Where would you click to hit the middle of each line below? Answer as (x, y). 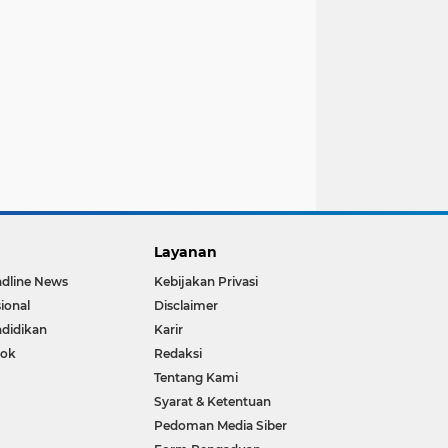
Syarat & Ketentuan (213, 402)
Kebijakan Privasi (206, 282)
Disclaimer (186, 306)
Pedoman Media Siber (221, 426)
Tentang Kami (196, 378)
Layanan (186, 252)
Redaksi (178, 354)
